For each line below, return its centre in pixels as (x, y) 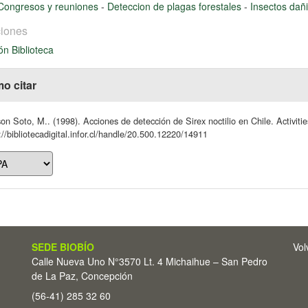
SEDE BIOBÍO (63, 247)
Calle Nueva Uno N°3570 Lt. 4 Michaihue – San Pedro (150, 261)
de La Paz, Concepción (82, 276)
